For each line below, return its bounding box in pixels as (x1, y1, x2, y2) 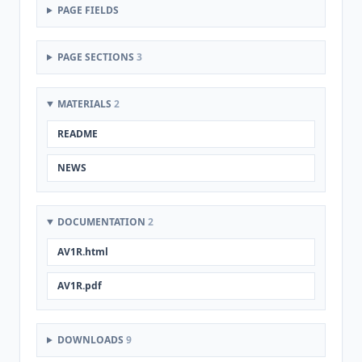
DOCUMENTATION (57, 215, 148, 229)
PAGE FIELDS (57, 3, 119, 17)
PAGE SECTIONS (57, 50, 137, 64)
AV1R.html (57, 245, 108, 259)
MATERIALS (57, 97, 114, 111)
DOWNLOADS (57, 333, 126, 347)
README (57, 127, 98, 141)
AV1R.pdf (57, 279, 102, 293)
